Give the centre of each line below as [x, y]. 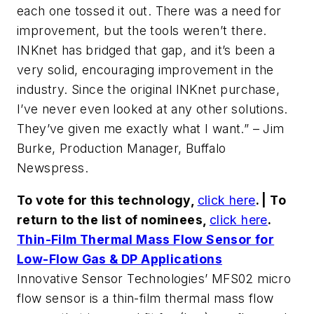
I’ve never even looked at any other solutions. [152, 109]
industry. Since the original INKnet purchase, [148, 89]
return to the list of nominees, [113, 219]
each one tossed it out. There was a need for [149, 11]
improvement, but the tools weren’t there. [142, 30]
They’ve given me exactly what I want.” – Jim [151, 128]
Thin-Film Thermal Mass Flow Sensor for [146, 239]
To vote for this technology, [107, 200]
